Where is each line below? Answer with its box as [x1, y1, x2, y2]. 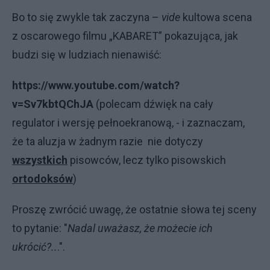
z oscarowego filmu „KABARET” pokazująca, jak [12, 30, 238, 42]
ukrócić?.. [12, 240, 57, 253]
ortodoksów [12, 172, 73, 185]
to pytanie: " [12, 222, 67, 234]
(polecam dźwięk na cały [93, 98, 213, 110]
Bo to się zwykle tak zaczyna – [12, 11, 162, 24]
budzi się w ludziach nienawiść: [12, 48, 162, 61]
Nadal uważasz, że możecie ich [67, 222, 213, 234]
